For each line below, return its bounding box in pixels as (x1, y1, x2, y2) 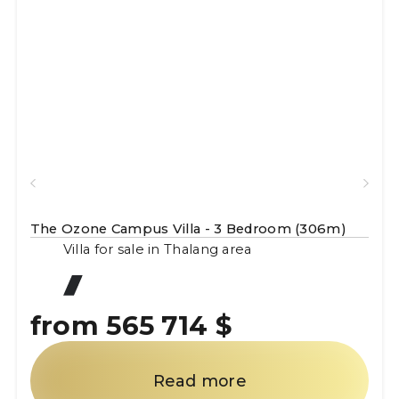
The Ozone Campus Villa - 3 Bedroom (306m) (29, 221, 346, 238)
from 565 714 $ (29, 308, 232, 341)
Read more (153, 370, 246, 390)
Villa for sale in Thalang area (62, 240, 252, 257)
